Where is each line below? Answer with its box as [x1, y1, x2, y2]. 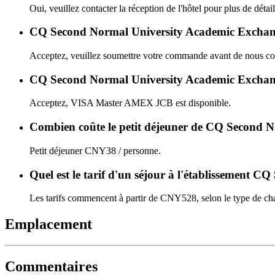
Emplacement [5, 216, 92, 233]
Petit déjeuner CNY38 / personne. [29, 145, 161, 156]
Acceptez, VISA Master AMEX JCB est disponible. [29, 98, 231, 109]
